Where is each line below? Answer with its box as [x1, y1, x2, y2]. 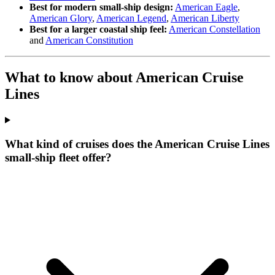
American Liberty [171, 13, 239, 24]
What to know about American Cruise [5, 69, 244, 85]
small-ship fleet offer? [5, 150, 112, 164]
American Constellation [169, 24, 260, 35]
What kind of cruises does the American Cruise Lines [5, 137, 269, 150]
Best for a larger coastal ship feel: [29, 24, 167, 35]
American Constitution [45, 35, 133, 46]
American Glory [29, 13, 92, 24]
